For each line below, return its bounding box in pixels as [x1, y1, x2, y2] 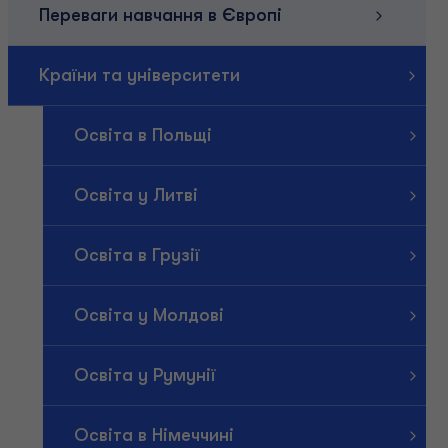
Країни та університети [38, 65, 240, 85]
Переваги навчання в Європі [38, 5, 282, 25]
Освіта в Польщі [73, 125, 212, 145]
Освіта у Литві [73, 185, 198, 205]
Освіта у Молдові [73, 305, 224, 325]
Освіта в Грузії [73, 245, 200, 265]
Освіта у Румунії [73, 365, 216, 385]
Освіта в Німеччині [73, 425, 234, 445]
